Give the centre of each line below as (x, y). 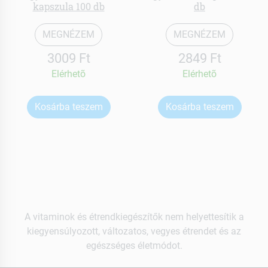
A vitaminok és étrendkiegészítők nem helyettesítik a (134, 217)
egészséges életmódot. (134, 246)
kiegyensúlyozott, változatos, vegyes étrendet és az (134, 232)
